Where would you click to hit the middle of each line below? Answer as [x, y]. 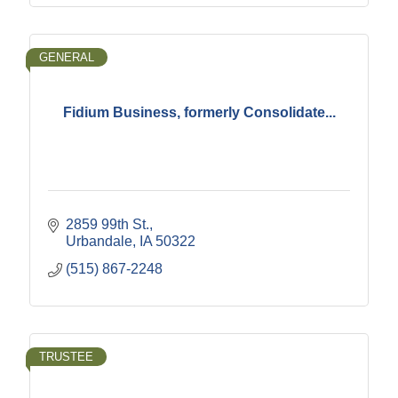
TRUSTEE [66, 357]
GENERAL [67, 58]
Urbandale [99, 242]
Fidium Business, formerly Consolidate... [199, 112]
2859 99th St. [107, 225]
